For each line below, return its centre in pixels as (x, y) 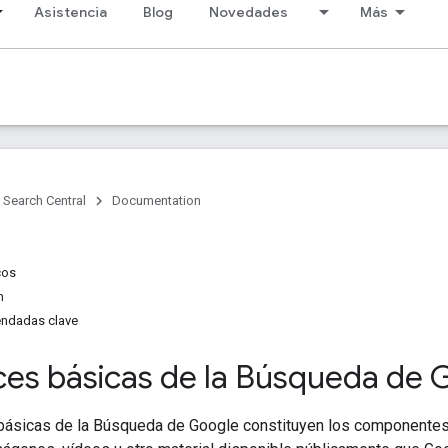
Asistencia (70, 12)
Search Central (44, 200)
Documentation (156, 200)
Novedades (248, 12)
